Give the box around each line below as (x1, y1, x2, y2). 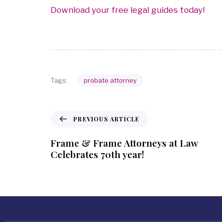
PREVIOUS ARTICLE (73, 114, 140, 123)
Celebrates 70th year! (51, 147, 144, 161)
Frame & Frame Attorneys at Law (51, 136, 198, 149)
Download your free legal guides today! (51, 5, 205, 15)
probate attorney (83, 76, 137, 84)
